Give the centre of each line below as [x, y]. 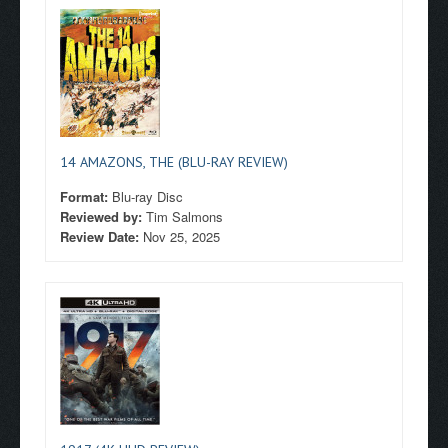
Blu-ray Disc [147, 196]
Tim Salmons [184, 216]
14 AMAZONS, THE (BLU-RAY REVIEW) [174, 162]
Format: [86, 196]
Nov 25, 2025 [181, 236]
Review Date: [101, 236]
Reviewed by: [103, 216]
